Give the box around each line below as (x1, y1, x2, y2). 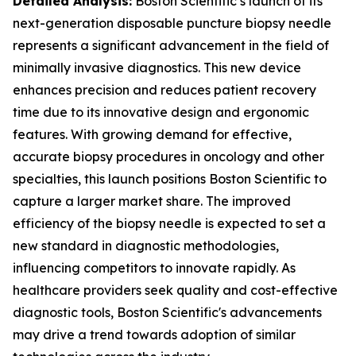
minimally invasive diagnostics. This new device (13, 60, 301, 75)
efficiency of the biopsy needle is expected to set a (13, 215, 326, 231)
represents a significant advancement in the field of (13, 37, 329, 53)
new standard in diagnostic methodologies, (13, 238, 279, 253)
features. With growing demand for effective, (13, 126, 292, 142)
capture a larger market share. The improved (13, 193, 291, 209)
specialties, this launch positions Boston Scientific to (13, 171, 327, 187)
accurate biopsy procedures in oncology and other (13, 149, 324, 164)
